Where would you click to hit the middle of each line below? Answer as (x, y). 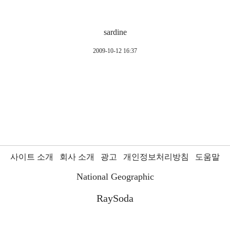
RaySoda (115, 198)
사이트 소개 (32, 157)
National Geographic (115, 177)
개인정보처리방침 (156, 157)
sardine (115, 32)
